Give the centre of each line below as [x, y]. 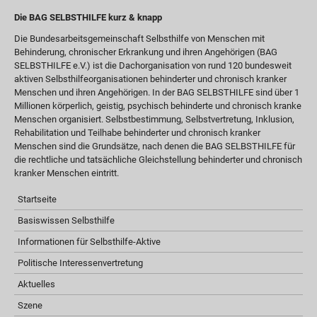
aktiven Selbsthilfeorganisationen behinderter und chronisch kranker [150, 79]
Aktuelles [36, 284]
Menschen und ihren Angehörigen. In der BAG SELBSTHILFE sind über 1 [157, 92]
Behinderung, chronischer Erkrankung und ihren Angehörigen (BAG [146, 52]
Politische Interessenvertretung [80, 263]
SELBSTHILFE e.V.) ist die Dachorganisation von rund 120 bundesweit [153, 65]
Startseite [37, 199]
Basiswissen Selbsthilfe [66, 220]
